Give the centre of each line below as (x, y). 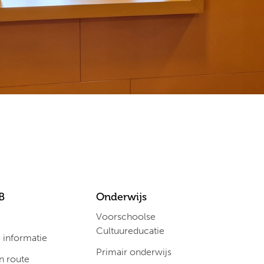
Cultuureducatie (131, 231)
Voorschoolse (126, 217)
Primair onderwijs (134, 252)
